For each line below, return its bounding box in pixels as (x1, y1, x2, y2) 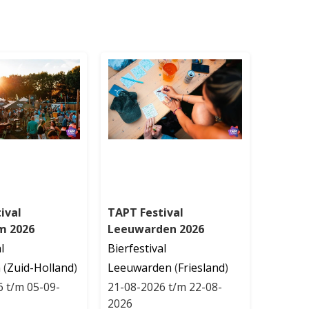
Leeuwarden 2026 (108, 221, 205, 237)
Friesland (178, 259, 226, 275)
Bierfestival (108, 240, 167, 256)
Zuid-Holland (7, 259, 74, 275)
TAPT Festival (108, 204, 184, 220)
